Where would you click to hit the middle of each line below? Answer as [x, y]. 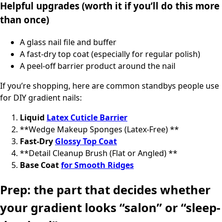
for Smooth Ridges [97, 165]
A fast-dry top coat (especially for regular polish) [110, 54]
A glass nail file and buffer [68, 42]
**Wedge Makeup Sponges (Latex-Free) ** [99, 130]
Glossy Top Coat [86, 141]
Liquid [33, 118]
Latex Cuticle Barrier [87, 118]
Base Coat [40, 165]
